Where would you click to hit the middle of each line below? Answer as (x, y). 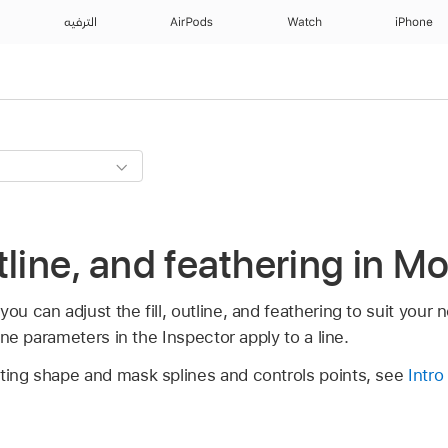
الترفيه (79, 22)
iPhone (414, 22)
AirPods (191, 22)
